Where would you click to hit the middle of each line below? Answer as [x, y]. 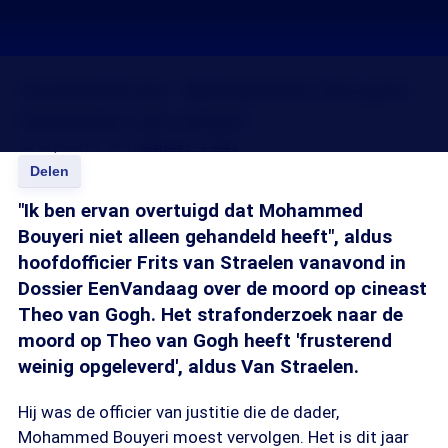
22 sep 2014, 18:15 [79, 145]
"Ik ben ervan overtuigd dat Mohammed [190, 210]
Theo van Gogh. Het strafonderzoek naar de [210, 314]
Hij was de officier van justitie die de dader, [178, 412]
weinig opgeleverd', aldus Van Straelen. [188, 366]
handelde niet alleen [133, 120]
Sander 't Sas [189, 145]
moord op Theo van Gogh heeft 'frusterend [205, 340]
